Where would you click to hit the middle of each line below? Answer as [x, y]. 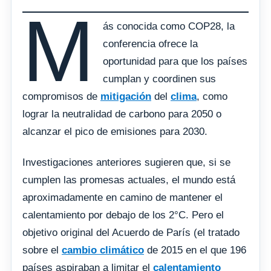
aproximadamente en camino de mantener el [122, 198]
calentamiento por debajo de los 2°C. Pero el [123, 215]
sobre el [42, 250]
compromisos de [61, 97]
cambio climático [103, 250]
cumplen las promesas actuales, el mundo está [129, 180]
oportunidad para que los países [175, 62]
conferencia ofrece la [151, 44]
